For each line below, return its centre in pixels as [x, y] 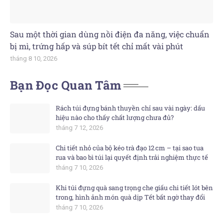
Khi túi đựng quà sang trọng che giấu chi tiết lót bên [134, 188]
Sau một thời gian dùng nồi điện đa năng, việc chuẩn [110, 34]
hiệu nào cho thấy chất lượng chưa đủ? [115, 117]
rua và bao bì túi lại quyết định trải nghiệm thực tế [132, 157]
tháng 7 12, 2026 [80, 128]
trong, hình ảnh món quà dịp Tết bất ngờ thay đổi [130, 197]
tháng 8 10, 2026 [34, 58]
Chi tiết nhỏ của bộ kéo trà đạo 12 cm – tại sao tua [130, 148]
